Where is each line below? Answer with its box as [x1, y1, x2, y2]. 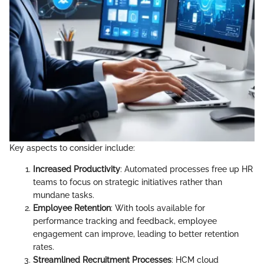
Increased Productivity [33, 164, 120, 174]
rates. [33, 242, 54, 252]
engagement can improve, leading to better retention [33, 229, 239, 239]
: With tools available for [111, 203, 205, 213]
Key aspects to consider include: [9, 143, 135, 153]
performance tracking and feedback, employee [33, 216, 217, 226]
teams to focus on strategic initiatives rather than [33, 177, 222, 187]
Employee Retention [33, 203, 111, 213]
